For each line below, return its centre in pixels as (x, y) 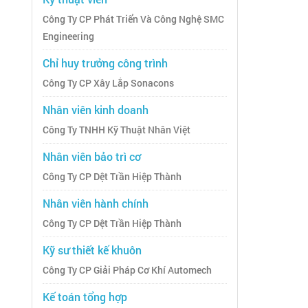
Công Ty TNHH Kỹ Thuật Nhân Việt (117, 130)
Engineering (68, 37)
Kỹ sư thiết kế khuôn (92, 250)
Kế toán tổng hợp (85, 297)
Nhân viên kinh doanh (96, 110)
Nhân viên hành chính (96, 203)
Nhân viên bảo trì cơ (92, 157)
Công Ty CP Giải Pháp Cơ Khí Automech (127, 271)
